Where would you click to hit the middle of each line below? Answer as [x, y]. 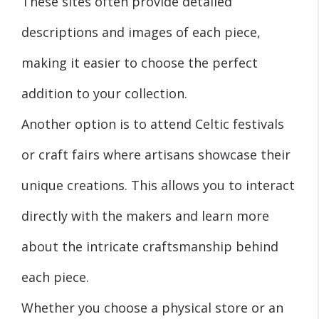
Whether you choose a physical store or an [152, 307]
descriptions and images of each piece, [141, 32]
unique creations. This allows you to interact [158, 185]
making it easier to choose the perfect [140, 62]
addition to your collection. [104, 93]
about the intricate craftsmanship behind [150, 246]
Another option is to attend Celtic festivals [153, 124]
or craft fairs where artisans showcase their [156, 154]
